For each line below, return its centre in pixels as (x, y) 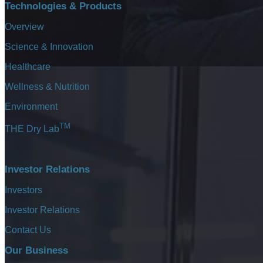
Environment (31, 106)
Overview (24, 26)
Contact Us (28, 230)
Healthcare (28, 66)
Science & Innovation (49, 46)
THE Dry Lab (32, 129)
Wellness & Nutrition (47, 86)
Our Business (36, 250)
